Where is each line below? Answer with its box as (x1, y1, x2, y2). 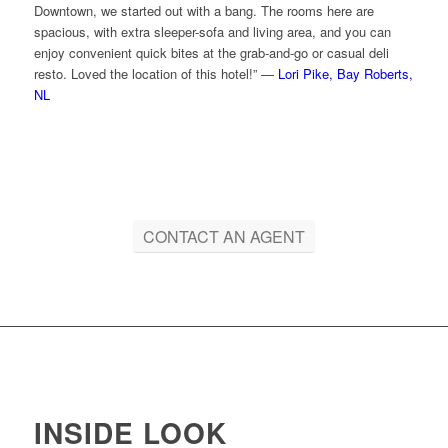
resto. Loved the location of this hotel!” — (33, 64, 278, 84)
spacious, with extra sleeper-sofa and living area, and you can (33, 22, 391, 42)
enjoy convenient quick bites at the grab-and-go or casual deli (33, 43, 389, 63)
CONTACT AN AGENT (142, 225, 305, 249)
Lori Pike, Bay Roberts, (277, 64, 413, 84)
